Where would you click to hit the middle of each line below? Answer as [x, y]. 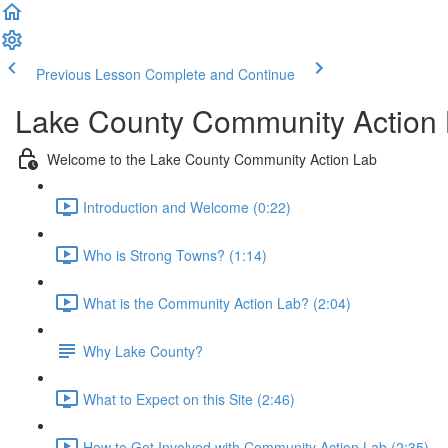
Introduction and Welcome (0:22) [187, 206]
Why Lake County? [143, 350]
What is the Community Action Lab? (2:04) [217, 302]
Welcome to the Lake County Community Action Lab [212, 158]
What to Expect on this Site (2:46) [189, 398]
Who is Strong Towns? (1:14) [175, 254]
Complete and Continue [220, 74]
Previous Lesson [88, 74]
